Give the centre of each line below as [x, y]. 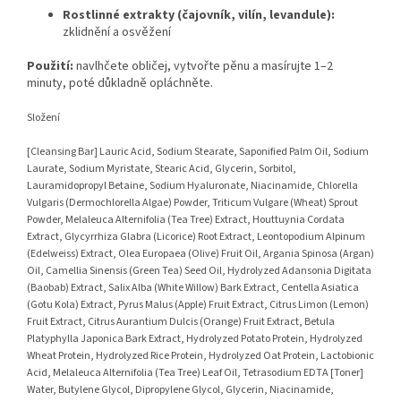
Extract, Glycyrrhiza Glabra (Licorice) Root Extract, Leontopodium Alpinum [196, 237]
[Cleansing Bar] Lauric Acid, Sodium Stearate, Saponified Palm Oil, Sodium [198, 152]
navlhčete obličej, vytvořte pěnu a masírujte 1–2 [203, 67]
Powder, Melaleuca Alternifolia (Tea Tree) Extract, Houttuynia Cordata [186, 220]
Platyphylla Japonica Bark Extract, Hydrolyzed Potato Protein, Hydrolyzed [195, 339]
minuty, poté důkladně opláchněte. [120, 84]
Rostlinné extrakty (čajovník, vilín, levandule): [199, 16]
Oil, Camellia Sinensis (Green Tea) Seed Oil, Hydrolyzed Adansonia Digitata [199, 271]
